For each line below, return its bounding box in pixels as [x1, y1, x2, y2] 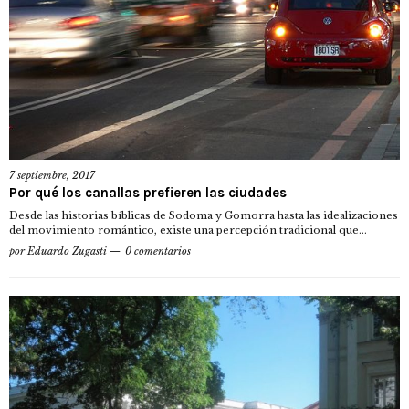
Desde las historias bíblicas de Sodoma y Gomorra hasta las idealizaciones [9, 208, 398, 222]
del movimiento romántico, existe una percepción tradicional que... [9, 223, 367, 236]
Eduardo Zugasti [27, 244, 107, 257]
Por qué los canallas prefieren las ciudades [9, 184, 287, 201]
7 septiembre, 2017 [9, 168, 95, 182]
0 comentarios [125, 244, 191, 257]
